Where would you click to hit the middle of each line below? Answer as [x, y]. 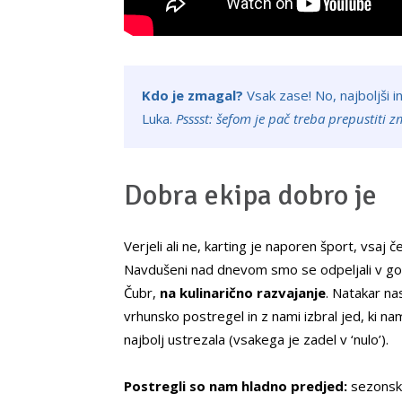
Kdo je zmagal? [192, 96]
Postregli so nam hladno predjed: [236, 386]
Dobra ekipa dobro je [250, 196]
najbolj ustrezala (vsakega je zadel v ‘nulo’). [256, 340]
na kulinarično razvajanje [243, 293]
